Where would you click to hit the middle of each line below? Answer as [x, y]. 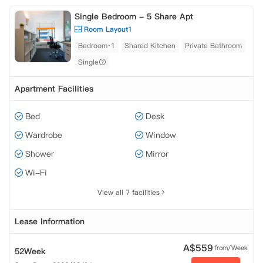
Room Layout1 [108, 29]
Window [161, 135]
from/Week [231, 248]
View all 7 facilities [129, 192]
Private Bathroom [213, 45]
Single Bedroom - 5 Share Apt [134, 16]
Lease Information [50, 221]
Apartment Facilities [54, 89]
